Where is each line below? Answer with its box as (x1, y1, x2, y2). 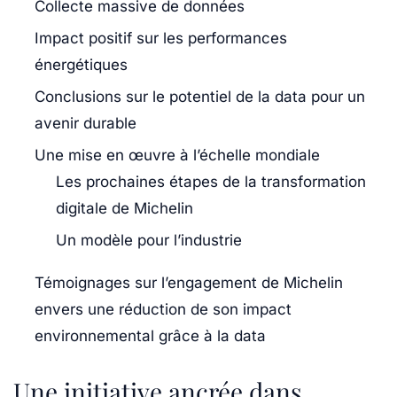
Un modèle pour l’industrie (56, 230, 242, 249)
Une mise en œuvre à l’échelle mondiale (35, 145, 320, 164)
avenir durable (35, 113, 136, 132)
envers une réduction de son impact (35, 300, 292, 318)
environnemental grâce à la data (35, 326, 266, 345)
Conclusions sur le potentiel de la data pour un (35, 87, 365, 105)
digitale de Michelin (56, 198, 193, 217)
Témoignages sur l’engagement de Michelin (35, 273, 343, 292)
